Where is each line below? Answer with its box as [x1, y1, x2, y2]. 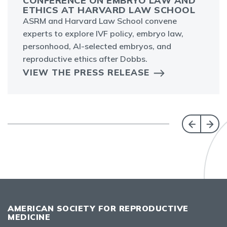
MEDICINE [8, 212, 50, 222]
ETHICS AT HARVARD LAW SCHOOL [23, 4, 195, 16]
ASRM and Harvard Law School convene [23, 16, 177, 26]
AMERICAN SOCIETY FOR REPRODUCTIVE [8, 203, 188, 214]
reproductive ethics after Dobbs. [23, 54, 147, 64]
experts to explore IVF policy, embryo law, [23, 28, 183, 39]
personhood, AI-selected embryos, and [23, 41, 171, 52]
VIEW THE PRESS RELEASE [23, 67, 149, 78]
